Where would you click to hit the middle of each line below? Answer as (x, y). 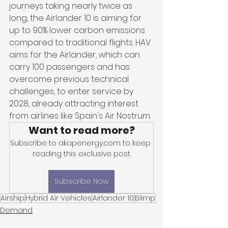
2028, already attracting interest (75, 104)
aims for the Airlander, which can (76, 55)
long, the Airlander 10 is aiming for (76, 18)
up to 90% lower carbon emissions (78, 30)
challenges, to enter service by (72, 91)
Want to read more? (81, 130)
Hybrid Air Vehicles (59, 198)
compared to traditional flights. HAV (81, 42)
